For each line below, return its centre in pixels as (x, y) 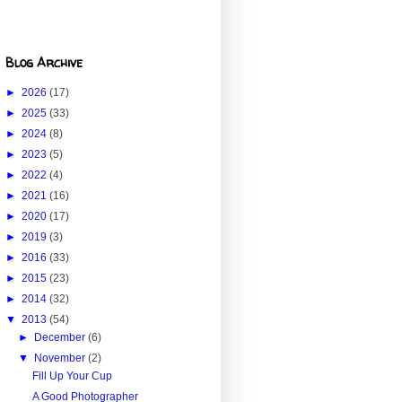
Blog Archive (44, 63)
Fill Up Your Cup (72, 376)
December (61, 338)
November (61, 358)
